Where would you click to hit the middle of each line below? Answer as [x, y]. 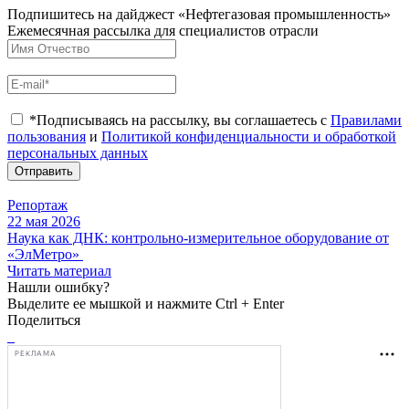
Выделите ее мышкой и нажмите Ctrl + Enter [146, 303]
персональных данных [78, 152]
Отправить [44, 171]
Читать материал [59, 270]
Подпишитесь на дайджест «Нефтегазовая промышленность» [199, 14]
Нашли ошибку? [58, 287]
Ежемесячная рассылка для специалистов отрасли [163, 30]
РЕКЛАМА [36, 354]
